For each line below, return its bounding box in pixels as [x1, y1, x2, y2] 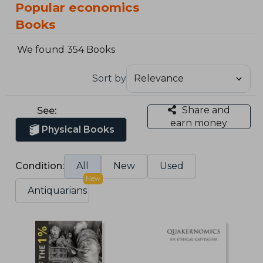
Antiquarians [28, 184, 87, 196]
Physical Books [42, 123, 115, 135]
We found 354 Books [17, 44, 116, 56]
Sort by [92, 72, 126, 84]
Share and [181, 104, 230, 116]
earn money [170, 117, 228, 129]
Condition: [15, 160, 65, 171]
